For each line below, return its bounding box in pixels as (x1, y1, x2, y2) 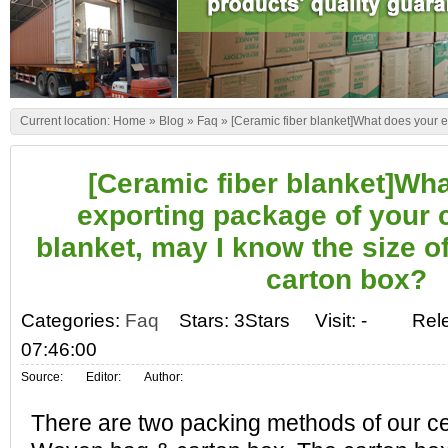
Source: (21, 370, 66, 384)
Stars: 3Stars (179, 309, 290, 331)
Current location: (20, 114, 113, 128)
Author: (144, 370, 183, 384)
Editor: (86, 370, 124, 384)
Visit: (315, 309, 361, 331)
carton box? (265, 264, 427, 295)
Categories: (21, 309, 125, 331)
